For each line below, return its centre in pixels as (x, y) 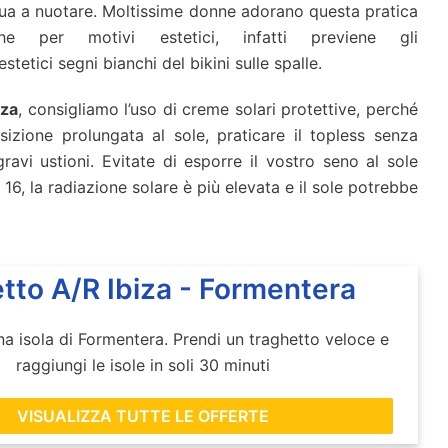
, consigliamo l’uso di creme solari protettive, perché (218, 109)
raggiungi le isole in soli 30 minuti (143, 364)
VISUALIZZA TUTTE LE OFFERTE (143, 415)
